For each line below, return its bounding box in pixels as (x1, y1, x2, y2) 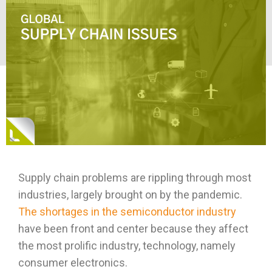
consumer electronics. (18, 256, 127, 269)
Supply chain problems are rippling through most (18, 171, 251, 184)
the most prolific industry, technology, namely (18, 239, 236, 252)
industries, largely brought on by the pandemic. (18, 188, 242, 201)
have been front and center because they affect (18, 222, 248, 235)
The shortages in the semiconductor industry (18, 205, 236, 218)
